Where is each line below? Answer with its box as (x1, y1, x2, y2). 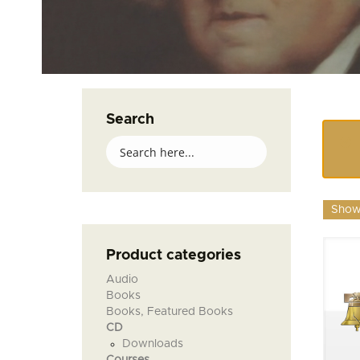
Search (106, 112, 154, 127)
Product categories (106, 247, 241, 263)
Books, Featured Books (106, 305, 233, 317)
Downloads (122, 337, 183, 350)
